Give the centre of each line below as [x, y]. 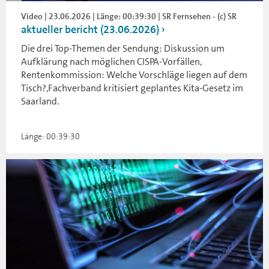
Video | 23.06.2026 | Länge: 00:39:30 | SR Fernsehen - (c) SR [129, 16]
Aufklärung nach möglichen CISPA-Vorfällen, [111, 61]
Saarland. [40, 101]
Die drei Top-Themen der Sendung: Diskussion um [123, 48]
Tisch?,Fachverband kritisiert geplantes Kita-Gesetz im [132, 88]
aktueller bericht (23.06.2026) [90, 29]
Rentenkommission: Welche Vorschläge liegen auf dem [134, 74]
